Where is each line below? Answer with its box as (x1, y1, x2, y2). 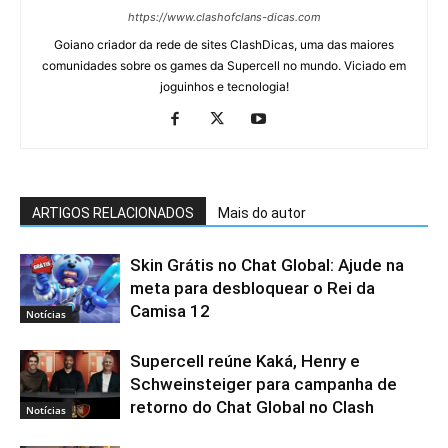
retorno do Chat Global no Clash (130, 397, 374, 417)
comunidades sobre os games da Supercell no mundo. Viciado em (42, 58, 406, 73)
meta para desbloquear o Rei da (130, 278, 375, 298)
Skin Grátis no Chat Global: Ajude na (130, 255, 404, 275)
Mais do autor (218, 205, 306, 221)
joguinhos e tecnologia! (159, 79, 289, 94)
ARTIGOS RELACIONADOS (32, 205, 194, 221)
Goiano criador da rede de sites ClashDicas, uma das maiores (54, 37, 394, 52)
